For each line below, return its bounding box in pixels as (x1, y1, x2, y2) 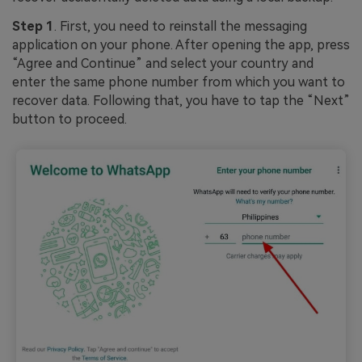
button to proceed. (12, 112, 127, 128)
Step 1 (12, 19, 54, 35)
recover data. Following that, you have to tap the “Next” (12, 93, 350, 109)
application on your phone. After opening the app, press (12, 37, 350, 53)
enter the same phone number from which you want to (12, 74, 345, 90)
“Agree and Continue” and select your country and (12, 56, 314, 72)
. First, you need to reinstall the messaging (54, 19, 307, 35)
